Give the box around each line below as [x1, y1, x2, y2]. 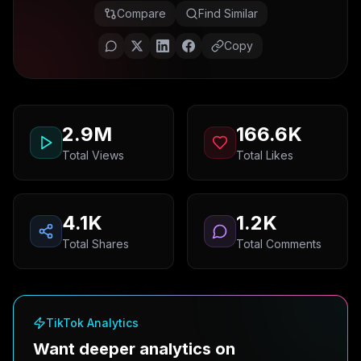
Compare [116, 6, 166, 20]
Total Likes [236, 148, 293, 162]
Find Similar [197, 6, 258, 20]
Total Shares [62, 237, 129, 251]
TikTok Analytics [46, 316, 139, 330]
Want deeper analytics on [33, 339, 235, 359]
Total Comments [236, 237, 322, 251]
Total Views [62, 148, 124, 162]
